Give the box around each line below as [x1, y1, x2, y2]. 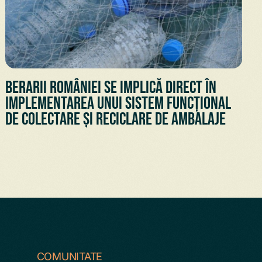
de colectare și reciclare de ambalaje [5, 108, 226, 130]
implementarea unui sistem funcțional [5, 92, 231, 114]
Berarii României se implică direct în [5, 77, 216, 98]
